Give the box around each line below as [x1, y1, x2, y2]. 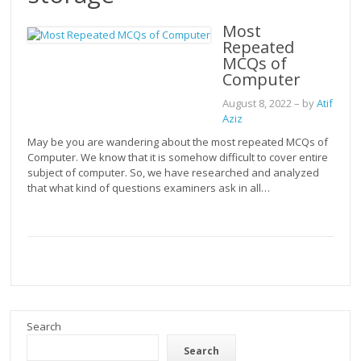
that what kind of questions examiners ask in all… [27, 180, 271, 196]
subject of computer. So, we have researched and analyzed [27, 165, 320, 180]
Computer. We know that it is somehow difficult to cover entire [27, 150, 329, 165]
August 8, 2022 [222, 96, 293, 111]
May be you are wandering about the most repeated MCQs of [27, 135, 329, 150]
